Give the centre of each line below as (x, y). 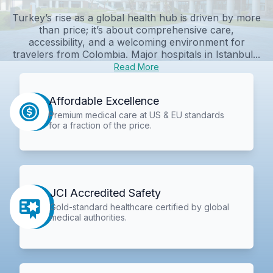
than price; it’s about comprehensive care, (136, 30)
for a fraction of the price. (100, 125)
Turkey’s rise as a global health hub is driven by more (136, 17)
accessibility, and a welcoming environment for (136, 42)
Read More (136, 66)
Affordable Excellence (104, 101)
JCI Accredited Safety (106, 193)
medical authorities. (89, 218)
